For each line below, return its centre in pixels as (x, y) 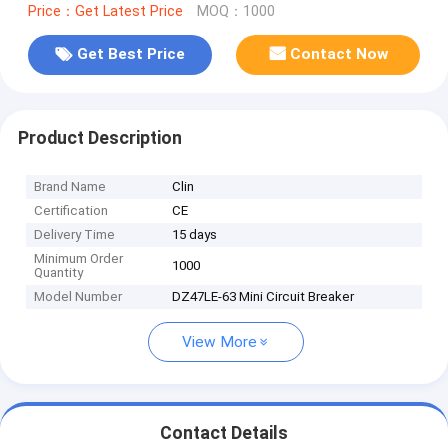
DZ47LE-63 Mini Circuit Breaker (263, 297)
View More (219, 342)
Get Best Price (130, 54)
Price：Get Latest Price (105, 11)
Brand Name (70, 187)
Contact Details (224, 433)
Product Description (99, 137)
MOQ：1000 (235, 11)
